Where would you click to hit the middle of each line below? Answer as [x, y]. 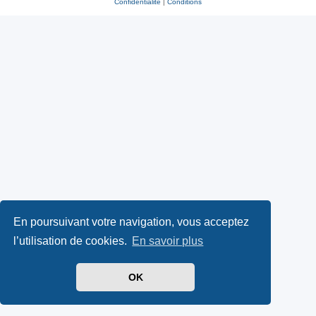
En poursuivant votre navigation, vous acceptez [132, 221]
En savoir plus [168, 241]
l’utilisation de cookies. [72, 241]
